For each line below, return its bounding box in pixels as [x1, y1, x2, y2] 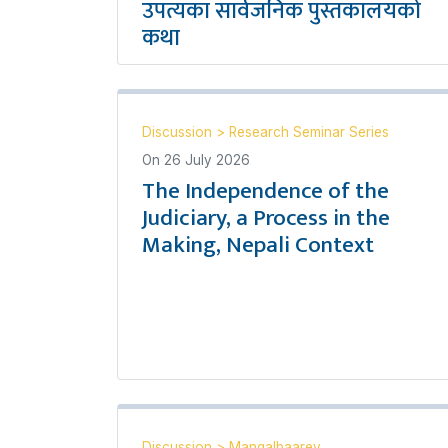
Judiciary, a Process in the [142, 199, 390, 237]
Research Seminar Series [229, 124, 389, 140]
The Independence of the [142, 172, 389, 210]
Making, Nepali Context [142, 226, 374, 264]
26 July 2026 [164, 152, 250, 168]
